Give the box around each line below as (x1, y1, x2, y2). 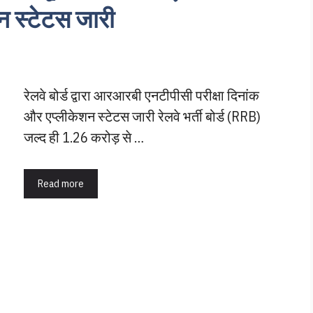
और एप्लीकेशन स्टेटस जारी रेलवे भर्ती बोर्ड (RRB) (24, 106, 261, 126)
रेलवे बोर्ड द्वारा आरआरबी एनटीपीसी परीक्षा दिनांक (24, 85, 259, 105)
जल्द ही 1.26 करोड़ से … (24, 127, 144, 147)
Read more (38, 176, 84, 190)
